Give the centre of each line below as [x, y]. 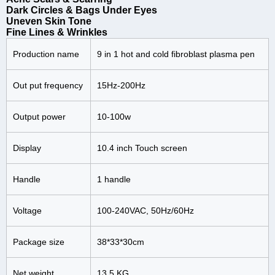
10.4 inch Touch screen [142, 148]
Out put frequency [48, 86]
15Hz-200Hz [121, 86]
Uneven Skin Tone [49, 21]
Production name [46, 54]
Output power [39, 117]
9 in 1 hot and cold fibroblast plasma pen [176, 54]
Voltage [27, 211]
